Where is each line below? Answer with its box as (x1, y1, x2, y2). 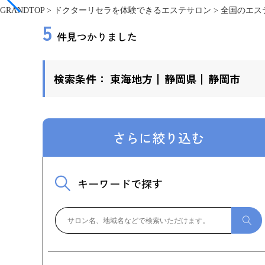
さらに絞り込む (113, 128, 204, 147)
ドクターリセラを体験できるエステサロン (54, 6, 211, 15)
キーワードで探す (77, 176, 163, 191)
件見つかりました (57, 29, 137, 44)
